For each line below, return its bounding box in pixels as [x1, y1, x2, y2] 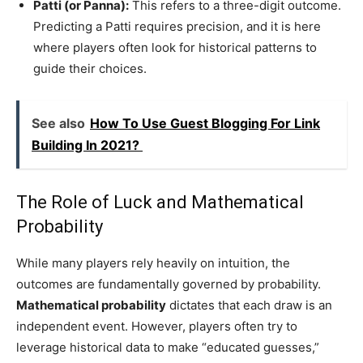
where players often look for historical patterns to [33, 39, 317, 55]
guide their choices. [33, 60, 147, 76]
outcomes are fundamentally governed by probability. [16, 275, 321, 292]
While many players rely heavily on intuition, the [16, 254, 290, 271]
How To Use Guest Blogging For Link [90, 114, 320, 131]
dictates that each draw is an [166, 297, 332, 313]
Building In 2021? [32, 136, 143, 153]
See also [32, 114, 85, 131]
